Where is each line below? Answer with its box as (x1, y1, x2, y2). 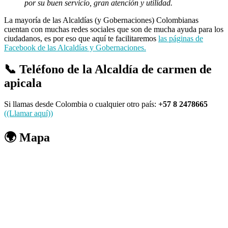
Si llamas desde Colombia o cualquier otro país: (4, 100, 158, 109)
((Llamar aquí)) (4, 109, 53, 118)
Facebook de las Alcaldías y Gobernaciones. (4, 43, 146, 52)
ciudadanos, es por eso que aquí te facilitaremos (4, 34, 158, 43)
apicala (4, 76, 42, 90)
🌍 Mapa (4, 131, 50, 145)
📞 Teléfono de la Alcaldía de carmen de (4, 62, 212, 76)
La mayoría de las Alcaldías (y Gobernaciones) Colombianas (4, 15, 198, 24)
